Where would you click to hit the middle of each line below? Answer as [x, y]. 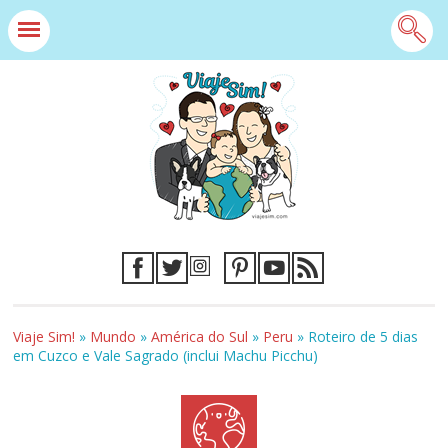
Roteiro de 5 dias [363, 336]
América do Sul [200, 336]
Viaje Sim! [44, 336]
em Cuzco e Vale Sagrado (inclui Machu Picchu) [166, 355]
